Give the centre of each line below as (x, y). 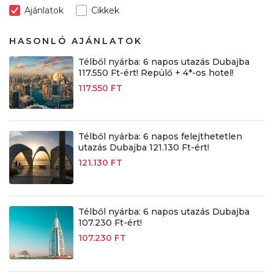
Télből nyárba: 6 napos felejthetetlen (160, 137)
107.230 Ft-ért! (110, 223)
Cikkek (105, 10)
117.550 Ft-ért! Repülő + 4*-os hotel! (156, 72)
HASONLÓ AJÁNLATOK (76, 41)
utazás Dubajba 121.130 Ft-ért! (143, 148)
